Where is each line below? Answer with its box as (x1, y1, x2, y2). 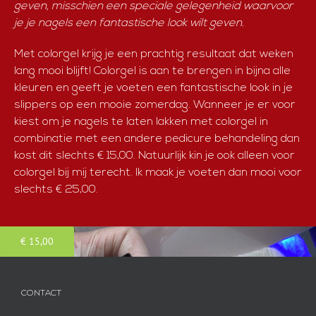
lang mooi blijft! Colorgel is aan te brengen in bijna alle (13, 65, 291, 77)
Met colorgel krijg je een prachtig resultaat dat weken (13, 48, 293, 60)
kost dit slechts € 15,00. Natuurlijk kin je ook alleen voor (13, 150, 295, 162)
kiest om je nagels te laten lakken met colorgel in (13, 116, 268, 128)
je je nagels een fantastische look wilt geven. (13, 17, 244, 29)
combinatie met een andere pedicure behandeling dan (13, 133, 300, 145)
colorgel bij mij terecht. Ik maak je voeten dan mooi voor (13, 166, 302, 178)
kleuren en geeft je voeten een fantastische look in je (13, 82, 293, 94)
